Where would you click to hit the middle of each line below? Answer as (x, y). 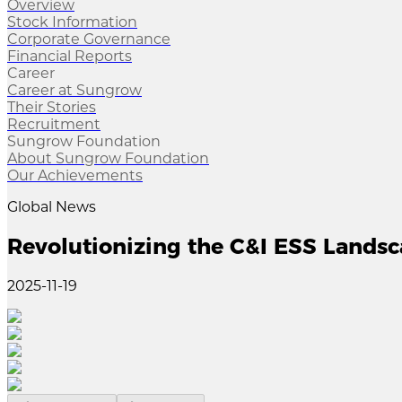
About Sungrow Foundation (108, 158)
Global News (52, 207)
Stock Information (72, 22)
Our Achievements (75, 175)
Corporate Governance (89, 39)
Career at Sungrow (74, 90)
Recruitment (54, 124)
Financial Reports (70, 56)
